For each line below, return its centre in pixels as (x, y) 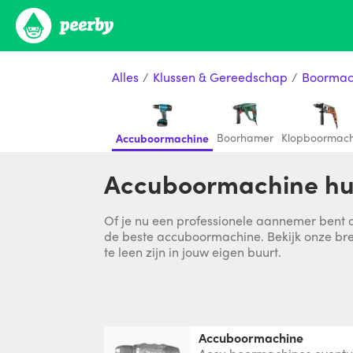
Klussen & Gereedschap (220, 76)
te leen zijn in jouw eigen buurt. (193, 252)
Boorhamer (245, 137)
